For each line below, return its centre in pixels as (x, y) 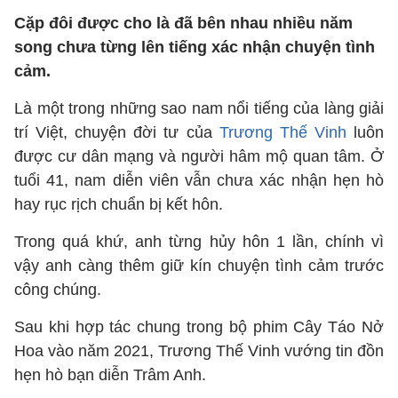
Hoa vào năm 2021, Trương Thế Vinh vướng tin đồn (199, 351)
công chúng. (58, 290)
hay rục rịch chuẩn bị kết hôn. (119, 204)
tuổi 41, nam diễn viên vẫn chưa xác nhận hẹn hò (199, 180)
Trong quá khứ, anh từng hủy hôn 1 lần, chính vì (199, 242)
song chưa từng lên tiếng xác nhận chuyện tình (195, 47)
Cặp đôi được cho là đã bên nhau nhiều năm (183, 23)
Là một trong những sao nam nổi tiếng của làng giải (199, 108)
